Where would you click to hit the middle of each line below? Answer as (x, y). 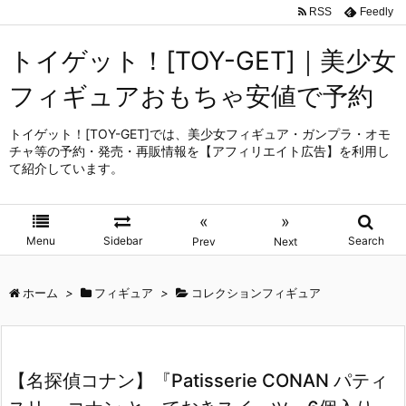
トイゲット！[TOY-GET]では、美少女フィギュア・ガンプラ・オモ (200, 134)
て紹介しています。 (66, 168)
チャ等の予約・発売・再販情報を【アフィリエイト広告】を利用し (199, 151)
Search (366, 241)
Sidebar (122, 241)
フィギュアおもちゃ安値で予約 (191, 96)
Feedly (377, 11)
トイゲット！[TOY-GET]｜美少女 (203, 61)
